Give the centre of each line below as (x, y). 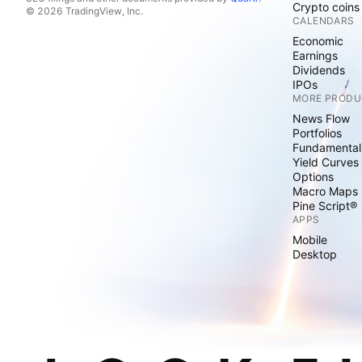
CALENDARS (324, 21)
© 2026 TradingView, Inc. (84, 11)
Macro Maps (325, 191)
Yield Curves (326, 162)
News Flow (321, 118)
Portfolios (317, 133)
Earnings (315, 55)
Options (313, 177)
